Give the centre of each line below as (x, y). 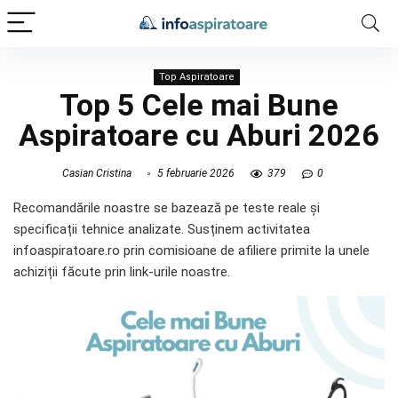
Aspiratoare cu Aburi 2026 (199, 135)
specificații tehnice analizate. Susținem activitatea (162, 229)
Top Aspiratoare (197, 77)
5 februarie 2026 (194, 173)
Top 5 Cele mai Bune (199, 105)
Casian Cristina (96, 173)
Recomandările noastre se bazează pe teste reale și (167, 207)
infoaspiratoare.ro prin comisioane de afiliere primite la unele (191, 250)
